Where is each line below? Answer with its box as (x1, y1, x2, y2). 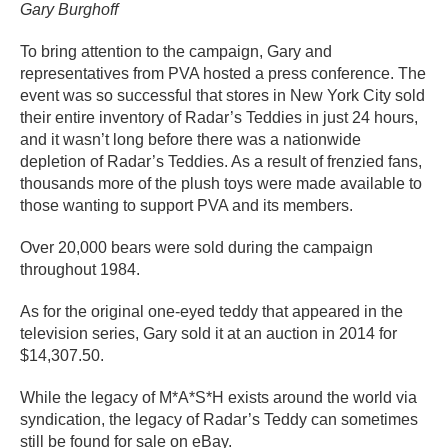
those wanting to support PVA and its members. (20, 197, 353, 214)
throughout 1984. (20, 261, 140, 278)
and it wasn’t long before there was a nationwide (20, 131, 361, 148)
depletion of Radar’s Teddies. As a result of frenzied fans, (20, 153, 422, 170)
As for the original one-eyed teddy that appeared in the (20, 303, 403, 320)
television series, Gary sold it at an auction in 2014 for (20, 325, 397, 342)
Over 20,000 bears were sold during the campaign (20, 239, 373, 256)
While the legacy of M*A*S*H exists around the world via (20, 389, 417, 406)
